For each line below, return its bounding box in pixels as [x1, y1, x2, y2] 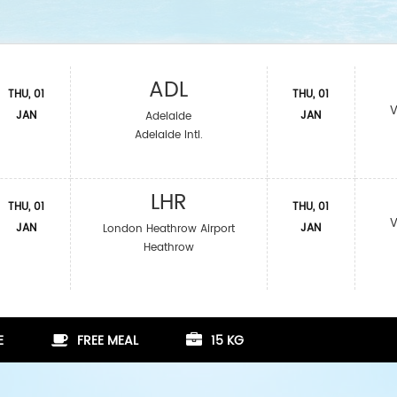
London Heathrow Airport [102, 221, 235, 237]
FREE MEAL [77, 331, 138, 351]
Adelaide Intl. [134, 127, 203, 144]
